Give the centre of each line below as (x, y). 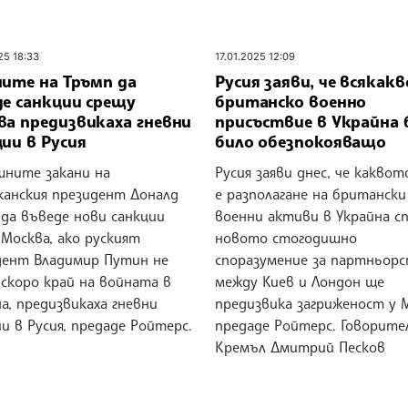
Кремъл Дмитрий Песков (300, 347)
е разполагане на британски (310, 194)
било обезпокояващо (301, 142)
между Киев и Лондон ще (299, 282)
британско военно (291, 102)
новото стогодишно (286, 238)
